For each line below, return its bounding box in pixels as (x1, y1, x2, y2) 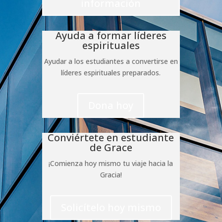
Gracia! (100, 169, 122, 179)
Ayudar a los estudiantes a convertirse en (44, 56, 178, 66)
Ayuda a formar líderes (55, 28, 166, 42)
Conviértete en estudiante (48, 130, 174, 144)
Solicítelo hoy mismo (60, 200, 161, 214)
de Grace (89, 140, 132, 154)
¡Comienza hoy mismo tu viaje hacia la (49, 158, 173, 168)
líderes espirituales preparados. (61, 67, 161, 77)
